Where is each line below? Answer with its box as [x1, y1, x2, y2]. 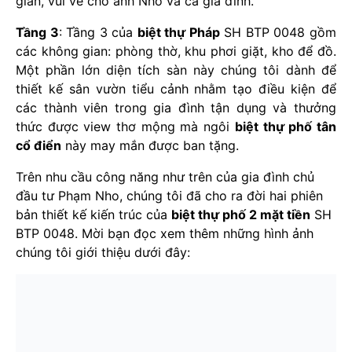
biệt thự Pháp [137, 24, 220, 40]
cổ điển [16, 137, 61, 153]
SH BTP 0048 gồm [219, 24, 337, 40]
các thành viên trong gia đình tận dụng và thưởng [16, 99, 336, 115]
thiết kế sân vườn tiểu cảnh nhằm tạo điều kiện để [16, 80, 336, 97]
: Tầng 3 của [58, 24, 137, 40]
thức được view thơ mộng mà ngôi [16, 118, 235, 134]
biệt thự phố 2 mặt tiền [171, 206, 310, 222]
